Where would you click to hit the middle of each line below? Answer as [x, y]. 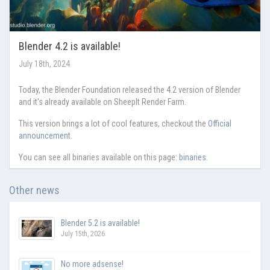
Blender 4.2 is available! [70, 46]
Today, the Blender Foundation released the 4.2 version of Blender [130, 89]
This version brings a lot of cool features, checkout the [113, 123]
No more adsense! [92, 264]
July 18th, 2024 [44, 64]
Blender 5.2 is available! [100, 223]
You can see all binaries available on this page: [99, 157]
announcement [45, 135]
